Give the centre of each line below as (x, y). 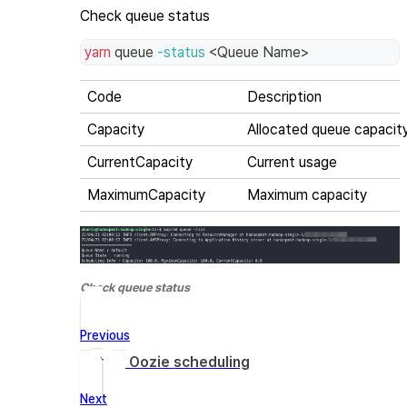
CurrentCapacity (140, 163)
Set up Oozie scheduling (165, 362)
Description (284, 97)
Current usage (292, 163)
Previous (105, 335)
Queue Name (259, 53)
